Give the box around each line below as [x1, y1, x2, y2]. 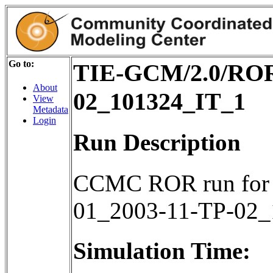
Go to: [9, 58, 34, 69]
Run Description [73, 129, 241, 156]
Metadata [33, 104, 68, 115]
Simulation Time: [73, 237, 250, 264]
